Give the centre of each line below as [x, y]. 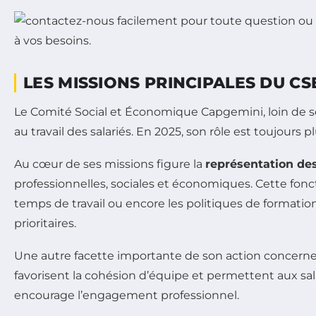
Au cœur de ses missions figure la [110, 164]
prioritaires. [45, 223]
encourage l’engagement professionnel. [127, 295]
